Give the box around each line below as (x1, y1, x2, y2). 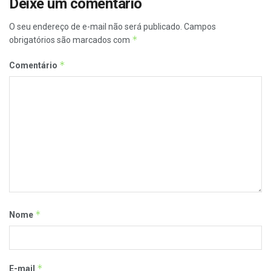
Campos (184, 21, 216, 31)
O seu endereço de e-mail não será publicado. (9, 21, 182, 31)
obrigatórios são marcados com (9, 34, 132, 45)
